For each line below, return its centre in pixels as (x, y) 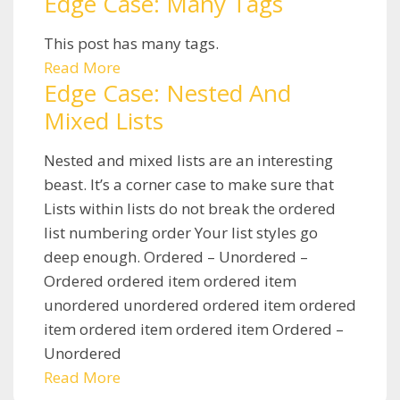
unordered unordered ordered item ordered (200, 304)
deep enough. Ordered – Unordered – (176, 256)
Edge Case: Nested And (167, 92)
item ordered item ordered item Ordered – (194, 329)
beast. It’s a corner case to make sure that (189, 184)
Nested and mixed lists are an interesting (188, 160)
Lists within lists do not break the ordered (190, 208)
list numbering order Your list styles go (181, 232)
